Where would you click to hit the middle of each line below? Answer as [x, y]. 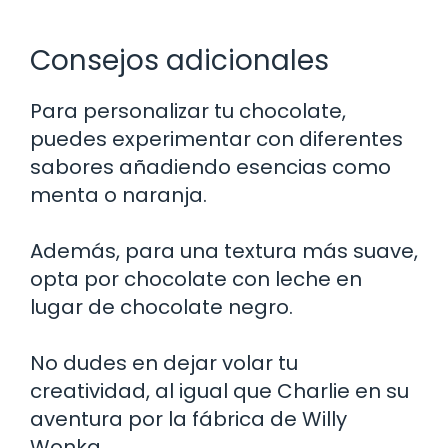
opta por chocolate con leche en [196, 278]
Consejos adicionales [179, 60]
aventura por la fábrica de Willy [188, 418]
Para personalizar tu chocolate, [188, 110]
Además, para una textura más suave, [224, 250]
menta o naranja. [118, 194]
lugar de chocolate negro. [161, 306]
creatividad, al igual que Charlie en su [219, 390]
